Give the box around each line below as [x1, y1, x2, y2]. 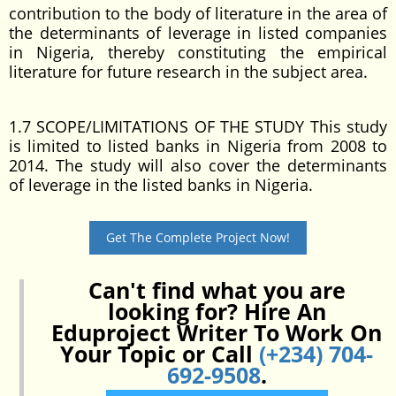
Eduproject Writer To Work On [51, 317, 382, 347]
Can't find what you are [88, 275, 346, 305]
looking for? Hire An [107, 296, 326, 326]
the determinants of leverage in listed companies [9, 22, 387, 43]
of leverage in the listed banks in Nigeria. [9, 174, 313, 195]
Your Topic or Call [60, 339, 259, 369]
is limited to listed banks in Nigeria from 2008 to [9, 135, 387, 156]
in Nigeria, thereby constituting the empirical [9, 42, 387, 63]
